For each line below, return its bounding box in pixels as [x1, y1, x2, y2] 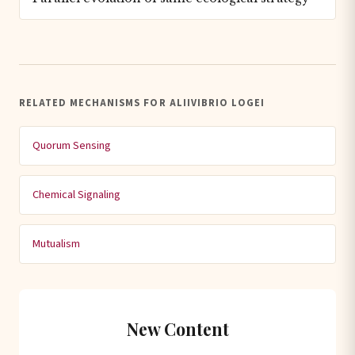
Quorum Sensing [32, 136, 111, 154]
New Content [126, 317, 229, 340]
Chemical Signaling [32, 185, 120, 203]
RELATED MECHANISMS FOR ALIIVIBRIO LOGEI [19, 95, 265, 110]
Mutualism [32, 235, 80, 252]
